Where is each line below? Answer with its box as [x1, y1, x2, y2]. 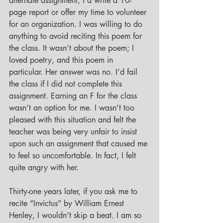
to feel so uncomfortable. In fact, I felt [9, 150, 138, 161]
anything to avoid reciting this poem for [9, 31, 144, 42]
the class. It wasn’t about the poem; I [9, 43, 136, 54]
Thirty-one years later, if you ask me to [9, 186, 140, 197]
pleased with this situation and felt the [9, 114, 138, 125]
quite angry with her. [9, 162, 81, 173]
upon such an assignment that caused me [9, 138, 150, 149]
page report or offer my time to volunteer [9, 7, 149, 18]
